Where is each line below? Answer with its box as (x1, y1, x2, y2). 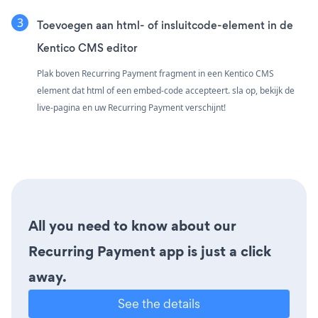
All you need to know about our (28, 215, 236, 236)
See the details (118, 295, 200, 312)
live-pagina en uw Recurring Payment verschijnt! (37, 101, 226, 114)
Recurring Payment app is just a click (28, 241, 271, 261)
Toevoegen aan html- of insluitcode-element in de (37, 17, 293, 33)
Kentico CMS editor (37, 40, 138, 55)
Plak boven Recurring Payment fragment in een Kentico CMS (37, 67, 274, 79)
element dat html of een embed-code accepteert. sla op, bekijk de (37, 84, 295, 97)
